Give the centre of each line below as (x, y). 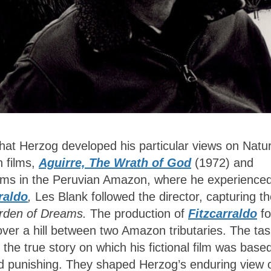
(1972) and (222, 163)
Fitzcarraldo (223, 214)
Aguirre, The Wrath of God (115, 163)
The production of (139, 214)
